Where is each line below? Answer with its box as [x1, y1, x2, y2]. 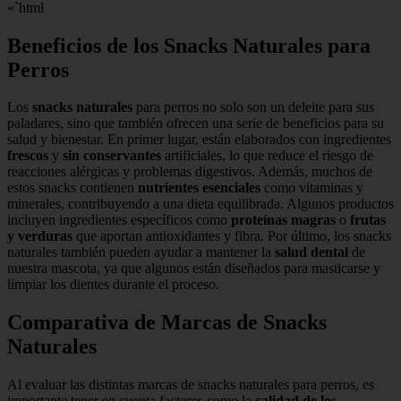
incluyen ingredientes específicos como [7, 212, 231, 228]
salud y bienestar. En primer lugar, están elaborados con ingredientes [7, 132, 391, 148]
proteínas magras [231, 212, 336, 228]
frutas [350, 212, 386, 228]
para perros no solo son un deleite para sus [132, 99, 374, 115]
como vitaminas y [260, 180, 363, 196]
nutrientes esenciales [138, 180, 260, 196]
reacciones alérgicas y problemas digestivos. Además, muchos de [7, 164, 372, 180]
